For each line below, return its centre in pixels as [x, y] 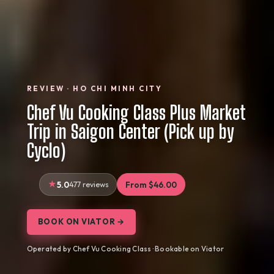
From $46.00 [151, 184]
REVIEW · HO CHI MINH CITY [94, 88]
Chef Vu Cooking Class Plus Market [136, 113]
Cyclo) [46, 150]
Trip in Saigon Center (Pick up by [130, 131]
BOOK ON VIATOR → [81, 222]
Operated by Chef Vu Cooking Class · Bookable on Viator [125, 249]
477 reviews [89, 184]
